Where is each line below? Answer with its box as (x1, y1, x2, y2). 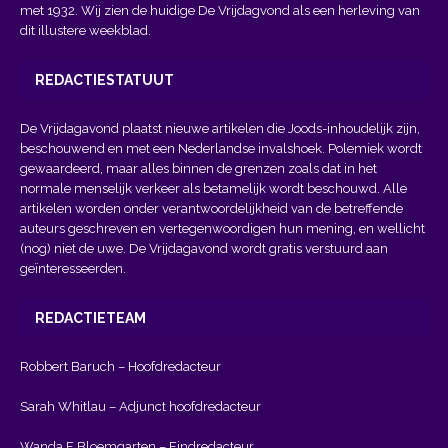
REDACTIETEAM (35, 309, 146, 326)
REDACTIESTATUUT (35, 71, 174, 88)
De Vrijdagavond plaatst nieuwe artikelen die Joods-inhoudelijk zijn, (20, 120, 420, 136)
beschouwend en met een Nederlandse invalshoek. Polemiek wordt (20, 140, 422, 156)
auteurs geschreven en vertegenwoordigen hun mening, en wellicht (20, 220, 425, 236)
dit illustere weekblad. (20, 22, 151, 38)
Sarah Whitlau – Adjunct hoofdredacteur (20, 398, 261, 414)
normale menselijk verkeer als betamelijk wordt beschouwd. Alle (20, 180, 407, 196)
